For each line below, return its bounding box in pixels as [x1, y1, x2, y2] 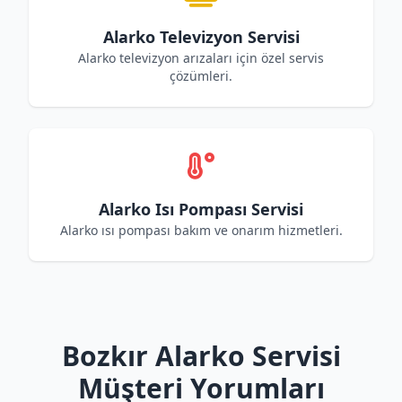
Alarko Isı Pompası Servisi [99, 198, 303, 220]
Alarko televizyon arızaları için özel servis [78, 49, 324, 66]
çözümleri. [170, 67, 232, 84]
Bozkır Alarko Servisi [61, 337, 341, 374]
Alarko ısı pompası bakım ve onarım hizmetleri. [59, 222, 343, 239]
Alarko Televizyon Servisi [102, 26, 300, 48]
